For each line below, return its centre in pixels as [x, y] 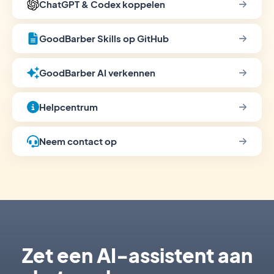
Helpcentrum [68, 107]
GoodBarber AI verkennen [97, 72]
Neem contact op [78, 141]
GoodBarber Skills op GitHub [104, 38]
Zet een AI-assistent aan [137, 255]
